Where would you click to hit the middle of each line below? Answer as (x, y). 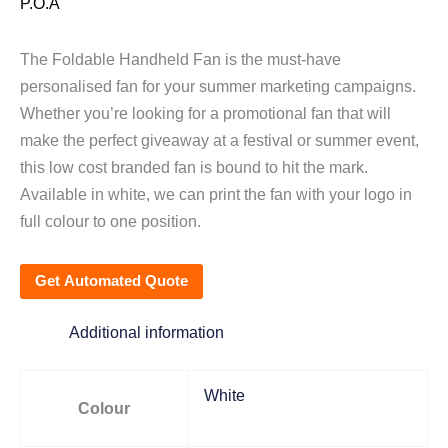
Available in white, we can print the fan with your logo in (216, 193)
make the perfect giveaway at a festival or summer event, (219, 139)
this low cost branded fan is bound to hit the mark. (194, 166)
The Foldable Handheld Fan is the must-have (180, 58)
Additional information (147, 331)
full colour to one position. (110, 220)
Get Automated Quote (111, 280)
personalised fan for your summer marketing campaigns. (218, 85)
